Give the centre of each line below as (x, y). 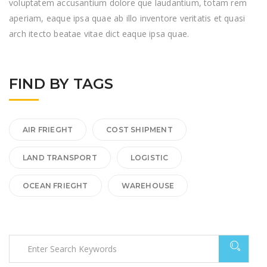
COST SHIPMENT (139, 130)
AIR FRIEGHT (48, 130)
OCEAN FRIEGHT (55, 186)
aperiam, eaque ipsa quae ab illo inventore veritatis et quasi (127, 18)
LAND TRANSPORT (60, 158)
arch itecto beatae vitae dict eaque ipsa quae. (99, 34)
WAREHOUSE (148, 186)
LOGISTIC (149, 158)
